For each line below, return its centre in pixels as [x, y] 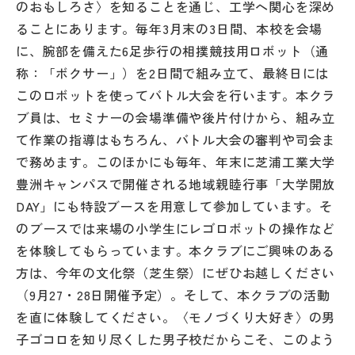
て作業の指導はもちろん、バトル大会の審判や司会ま [176, 139]
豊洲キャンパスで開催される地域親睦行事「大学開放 [176, 184]
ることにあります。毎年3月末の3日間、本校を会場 [170, 29]
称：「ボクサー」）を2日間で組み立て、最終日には [173, 73]
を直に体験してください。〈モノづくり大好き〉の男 [176, 317]
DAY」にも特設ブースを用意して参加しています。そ [174, 206]
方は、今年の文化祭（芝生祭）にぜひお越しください [176, 273]
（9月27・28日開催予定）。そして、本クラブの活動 [173, 295]
